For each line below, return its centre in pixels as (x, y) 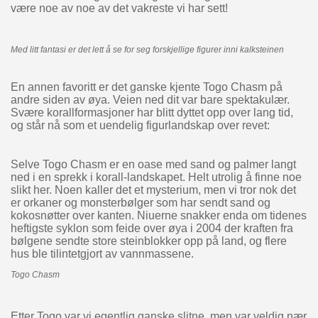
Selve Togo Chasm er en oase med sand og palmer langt (153, 165)
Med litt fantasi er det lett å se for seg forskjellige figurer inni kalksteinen (147, 50)
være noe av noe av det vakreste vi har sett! (119, 9)
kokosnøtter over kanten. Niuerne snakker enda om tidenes (158, 216)
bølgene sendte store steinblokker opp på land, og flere (148, 241)
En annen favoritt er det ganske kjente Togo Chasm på (146, 87)
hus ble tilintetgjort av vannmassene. (102, 254)
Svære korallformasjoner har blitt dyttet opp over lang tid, (152, 113)
